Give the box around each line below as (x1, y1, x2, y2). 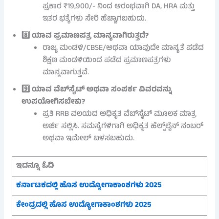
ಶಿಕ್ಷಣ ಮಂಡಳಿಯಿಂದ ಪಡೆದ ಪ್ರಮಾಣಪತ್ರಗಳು (43, 54, 172, 67)
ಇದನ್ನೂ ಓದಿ (16, 159, 56, 173)
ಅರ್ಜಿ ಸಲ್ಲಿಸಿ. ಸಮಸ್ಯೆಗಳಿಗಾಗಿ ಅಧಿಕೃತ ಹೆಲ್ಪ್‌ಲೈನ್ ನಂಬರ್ (43, 120, 204, 133)
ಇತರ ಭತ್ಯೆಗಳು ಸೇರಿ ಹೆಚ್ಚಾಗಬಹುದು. (43, 12, 147, 25)
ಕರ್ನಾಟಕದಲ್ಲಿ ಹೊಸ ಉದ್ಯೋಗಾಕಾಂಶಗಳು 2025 (16, 179, 161, 192)
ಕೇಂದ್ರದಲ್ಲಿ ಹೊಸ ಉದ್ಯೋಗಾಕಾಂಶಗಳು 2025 (16, 198, 151, 212)
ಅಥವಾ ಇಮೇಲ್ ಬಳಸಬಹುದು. (43, 132, 135, 145)
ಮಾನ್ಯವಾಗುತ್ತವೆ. (43, 66, 89, 79)
